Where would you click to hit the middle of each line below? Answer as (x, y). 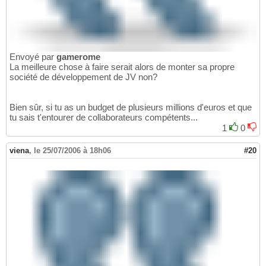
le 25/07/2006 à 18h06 (72, 151)
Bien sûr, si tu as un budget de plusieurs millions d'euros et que (131, 107)
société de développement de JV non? (83, 77)
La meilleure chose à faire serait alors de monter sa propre (122, 67)
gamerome (78, 57)
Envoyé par (33, 57)
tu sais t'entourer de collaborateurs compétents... (104, 118)
